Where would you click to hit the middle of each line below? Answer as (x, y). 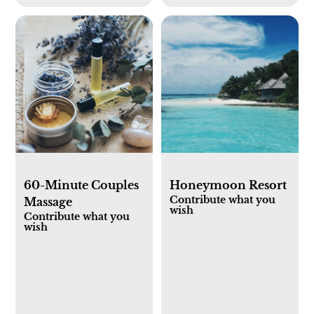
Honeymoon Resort (228, 185)
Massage (48, 202)
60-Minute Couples (82, 185)
